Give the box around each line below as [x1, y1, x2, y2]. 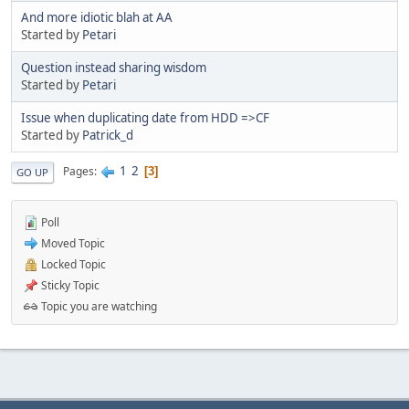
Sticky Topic [38, 277, 100, 293]
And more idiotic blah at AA [21, 8, 173, 26]
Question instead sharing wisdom [21, 58, 206, 76]
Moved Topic [38, 235, 105, 251]
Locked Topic [38, 256, 106, 272]
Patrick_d [82, 126, 133, 143]
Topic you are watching [38, 298, 157, 314]
